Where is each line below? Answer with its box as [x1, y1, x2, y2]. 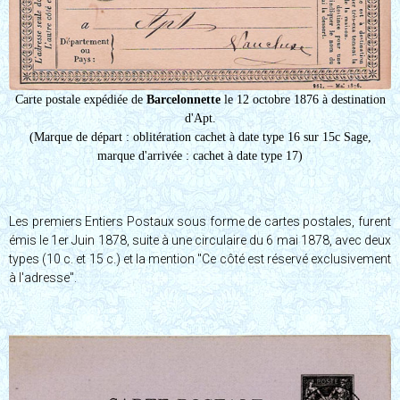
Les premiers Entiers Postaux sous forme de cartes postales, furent [9, 213, 391, 229]
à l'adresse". [9, 270, 77, 285]
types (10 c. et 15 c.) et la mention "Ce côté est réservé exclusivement [9, 251, 391, 266]
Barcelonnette [146, 92, 221, 106]
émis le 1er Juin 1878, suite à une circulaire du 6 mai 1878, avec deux [9, 232, 391, 247]
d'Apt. [184, 111, 216, 125]
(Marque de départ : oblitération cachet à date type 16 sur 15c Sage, [29, 129, 371, 144]
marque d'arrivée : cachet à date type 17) [97, 148, 303, 162]
